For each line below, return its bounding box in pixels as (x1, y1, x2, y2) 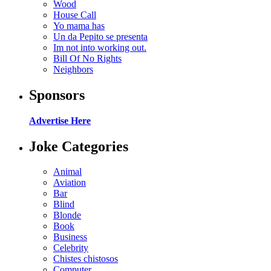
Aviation (53, 177, 86, 188)
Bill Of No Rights (53, 53, 122, 64)
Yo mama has (53, 20, 105, 31)
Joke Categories (29, 138, 128, 154)
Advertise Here (29, 115, 91, 126)
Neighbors (53, 64, 93, 74)
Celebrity (53, 243, 88, 253)
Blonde (53, 210, 81, 221)
